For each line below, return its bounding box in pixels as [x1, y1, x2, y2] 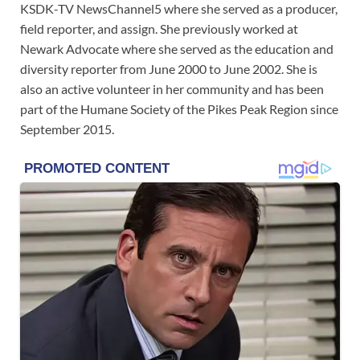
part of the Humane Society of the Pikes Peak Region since [20, 100, 338, 117]
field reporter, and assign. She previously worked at [20, 20, 298, 36]
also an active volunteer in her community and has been [20, 80, 324, 96]
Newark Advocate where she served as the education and [20, 40, 333, 56]
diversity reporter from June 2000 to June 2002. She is [20, 60, 317, 76]
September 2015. [20, 121, 114, 137]
